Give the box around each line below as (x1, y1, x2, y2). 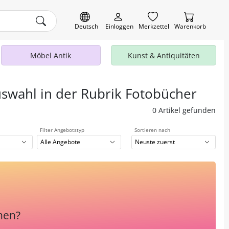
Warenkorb (174, 22, 206, 31)
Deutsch (74, 22, 98, 31)
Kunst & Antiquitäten (127, 51, 200, 60)
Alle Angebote (40, 138, 81, 147)
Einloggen (105, 22, 133, 31)
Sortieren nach (134, 126, 170, 133)
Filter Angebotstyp (40, 126, 84, 133)
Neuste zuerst (135, 138, 175, 147)
